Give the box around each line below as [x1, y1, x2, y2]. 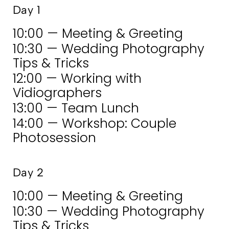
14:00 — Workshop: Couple [13, 114, 176, 132]
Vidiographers [13, 84, 102, 102]
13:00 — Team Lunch [13, 99, 139, 117]
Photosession [13, 129, 96, 147]
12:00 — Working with [13, 70, 142, 87]
